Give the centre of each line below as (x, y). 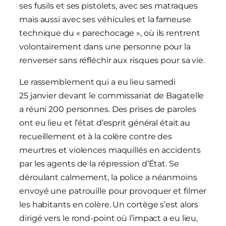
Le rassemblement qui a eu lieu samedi (98, 82)
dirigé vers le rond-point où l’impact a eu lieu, (109, 218)
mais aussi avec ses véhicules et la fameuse (105, 19)
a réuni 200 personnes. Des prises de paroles (108, 109)
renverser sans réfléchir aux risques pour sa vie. (112, 60)
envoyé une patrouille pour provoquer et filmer (113, 191)
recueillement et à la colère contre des (96, 136)
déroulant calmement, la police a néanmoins (108, 177)
